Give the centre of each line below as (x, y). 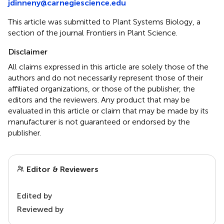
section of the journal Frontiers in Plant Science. (93, 33)
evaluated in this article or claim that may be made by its (108, 111)
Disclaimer (28, 52)
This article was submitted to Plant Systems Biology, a (104, 22)
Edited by (34, 196)
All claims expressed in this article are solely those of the (108, 67)
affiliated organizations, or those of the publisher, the (101, 89)
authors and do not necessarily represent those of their (105, 78)
